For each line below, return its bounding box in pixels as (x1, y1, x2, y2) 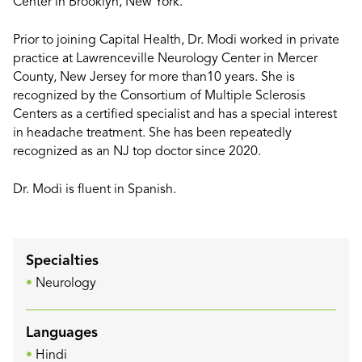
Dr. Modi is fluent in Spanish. (13, 183, 176, 197)
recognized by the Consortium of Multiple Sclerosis (13, 90, 305, 103)
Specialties (26, 254, 99, 269)
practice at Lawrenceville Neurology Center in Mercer (13, 53, 318, 66)
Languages (26, 326, 98, 341)
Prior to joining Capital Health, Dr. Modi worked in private (13, 34, 339, 48)
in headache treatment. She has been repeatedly (13, 127, 292, 141)
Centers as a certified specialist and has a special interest (13, 108, 337, 122)
